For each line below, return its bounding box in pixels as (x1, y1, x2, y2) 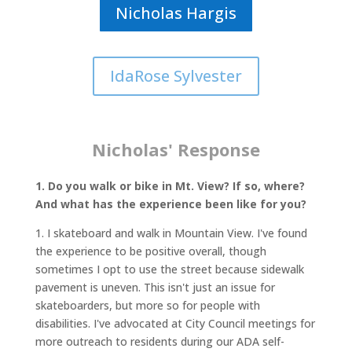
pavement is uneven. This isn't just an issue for (35, 280, 275, 295)
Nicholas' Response (91, 137, 260, 161)
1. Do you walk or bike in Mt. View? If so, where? (35, 178, 305, 193)
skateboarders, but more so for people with (35, 298, 260, 313)
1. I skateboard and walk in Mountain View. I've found (35, 225, 307, 240)
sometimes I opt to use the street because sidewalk (35, 262, 304, 277)
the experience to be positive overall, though (35, 244, 266, 258)
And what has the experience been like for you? (35, 196, 306, 211)
